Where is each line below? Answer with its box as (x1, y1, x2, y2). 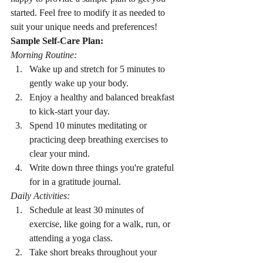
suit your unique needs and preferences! (11, 22, 157, 32)
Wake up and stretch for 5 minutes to (29, 64, 167, 75)
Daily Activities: (11, 191, 70, 201)
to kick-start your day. (29, 106, 110, 117)
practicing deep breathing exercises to (29, 134, 170, 145)
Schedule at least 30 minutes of (29, 205, 146, 215)
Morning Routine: (11, 50, 77, 60)
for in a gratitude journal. (29, 177, 121, 187)
